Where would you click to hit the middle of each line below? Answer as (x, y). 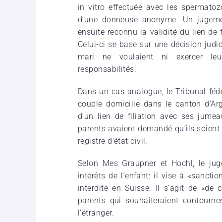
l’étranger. (96, 213)
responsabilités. (107, 69)
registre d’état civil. (113, 141)
